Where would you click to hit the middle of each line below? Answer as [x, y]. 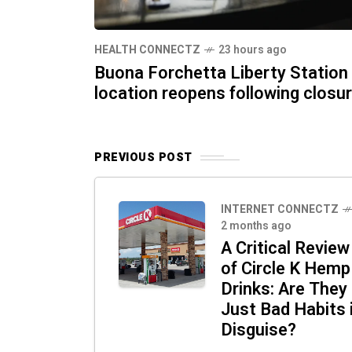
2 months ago [256, 226]
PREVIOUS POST [143, 158]
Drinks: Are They [284, 290]
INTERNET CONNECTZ [280, 210]
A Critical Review [285, 249]
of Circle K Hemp [286, 269]
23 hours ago [253, 50]
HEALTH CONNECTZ [147, 50]
